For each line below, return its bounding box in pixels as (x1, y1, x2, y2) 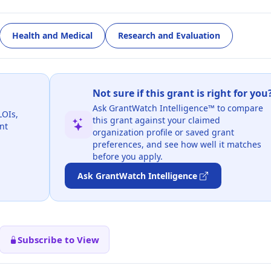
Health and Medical (12, 30, 93, 42)
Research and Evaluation (118, 30, 220, 42)
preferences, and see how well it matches (92, 138, 261, 150)
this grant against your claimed (92, 114, 220, 126)
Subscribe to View (18, 233, 99, 246)
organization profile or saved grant (92, 126, 234, 138)
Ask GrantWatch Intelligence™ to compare (92, 102, 263, 114)
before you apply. (92, 150, 163, 162)
